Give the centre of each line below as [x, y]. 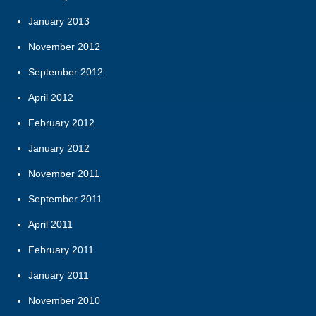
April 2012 [51, 98]
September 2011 [65, 199]
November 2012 [64, 47]
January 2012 [59, 148]
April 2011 [50, 225]
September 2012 [66, 72]
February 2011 [61, 250]
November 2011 [64, 174]
